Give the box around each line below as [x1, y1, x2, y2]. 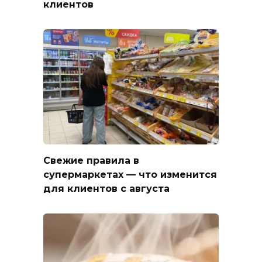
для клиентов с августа [43, 182, 170, 194]
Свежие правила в [43, 154, 139, 166]
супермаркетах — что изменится [43, 168, 217, 180]
